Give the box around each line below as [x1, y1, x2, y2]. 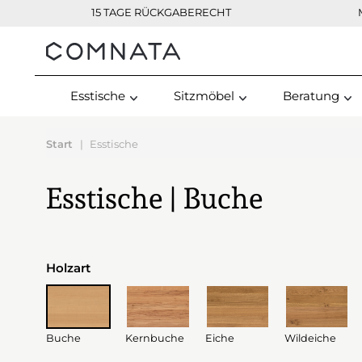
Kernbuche [125, 332, 185, 344]
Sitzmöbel [174, 88, 234, 103]
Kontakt [99, 44, 149, 59]
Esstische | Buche [46, 181, 263, 215]
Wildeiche [284, 332, 337, 344]
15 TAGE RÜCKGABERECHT [91, 6, 231, 19]
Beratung [283, 88, 339, 103]
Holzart [46, 260, 90, 276]
